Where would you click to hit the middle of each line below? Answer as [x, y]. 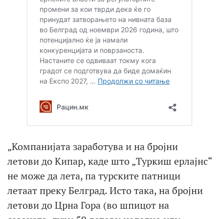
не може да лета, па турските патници [94, 175]
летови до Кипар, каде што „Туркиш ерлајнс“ [109, 161]
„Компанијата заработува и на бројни [93, 146]
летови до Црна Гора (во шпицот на [88, 205]
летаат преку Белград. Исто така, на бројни [105, 190]
